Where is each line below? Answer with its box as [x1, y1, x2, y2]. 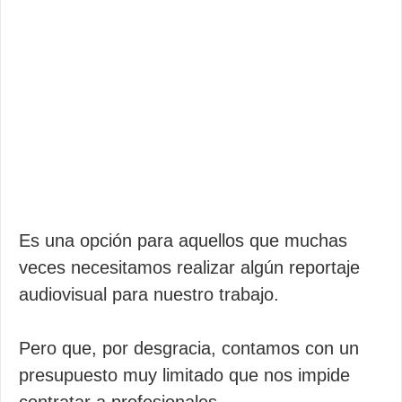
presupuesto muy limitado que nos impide [19, 365, 350, 385]
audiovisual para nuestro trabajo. [19, 284, 279, 304]
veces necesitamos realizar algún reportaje [19, 258, 360, 277]
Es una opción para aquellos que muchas [19, 231, 347, 250]
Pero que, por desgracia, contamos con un [19, 338, 359, 358]
